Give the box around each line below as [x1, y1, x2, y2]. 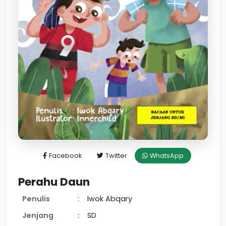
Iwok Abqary [87, 194, 132, 204]
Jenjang [22, 210, 53, 221]
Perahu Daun [18, 174, 90, 190]
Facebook [48, 151, 82, 160]
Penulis [22, 194, 50, 204]
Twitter [105, 151, 127, 160]
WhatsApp [149, 151, 184, 160]
